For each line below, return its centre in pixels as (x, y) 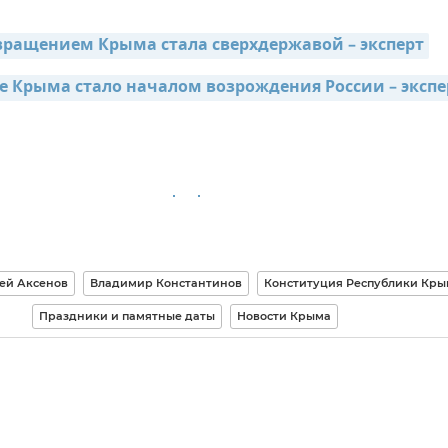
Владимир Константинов (166, 283)
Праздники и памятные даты (126, 316)
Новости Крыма (283, 316)
